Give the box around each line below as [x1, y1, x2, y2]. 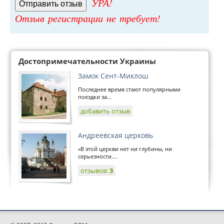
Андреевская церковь [78, 130, 153, 140]
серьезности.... [78, 152, 117, 160]
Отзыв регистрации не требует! [15, 11, 160, 24]
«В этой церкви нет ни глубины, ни [78, 145, 172, 152]
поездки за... [78, 93, 111, 100]
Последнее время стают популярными [78, 85, 180, 93]
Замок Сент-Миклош [78, 71, 148, 80]
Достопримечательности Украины [18, 56, 156, 66]
